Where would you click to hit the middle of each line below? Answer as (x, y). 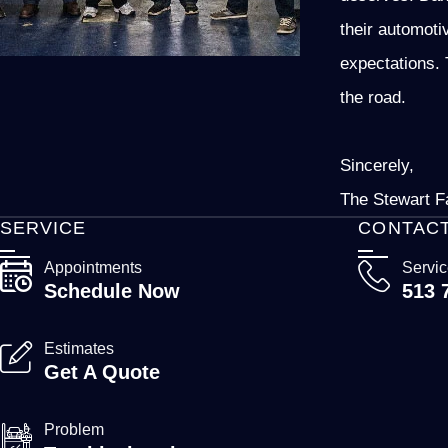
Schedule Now (112, 291)
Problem (74, 430)
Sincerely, (377, 164)
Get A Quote (102, 372)
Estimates (79, 349)
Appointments (93, 267)
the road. (373, 96)
